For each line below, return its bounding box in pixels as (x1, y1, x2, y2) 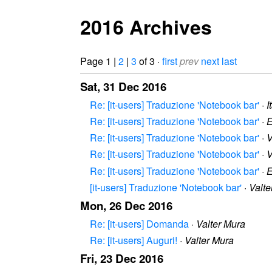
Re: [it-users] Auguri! (90, 233, 177, 248)
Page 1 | (80, 53, 118, 68)
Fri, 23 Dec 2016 (80, 250, 163, 267)
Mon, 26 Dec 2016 (80, 197, 172, 214)
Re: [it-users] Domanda (90, 216, 189, 231)
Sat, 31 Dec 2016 (80, 78, 166, 95)
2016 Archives (80, 13, 212, 41)
